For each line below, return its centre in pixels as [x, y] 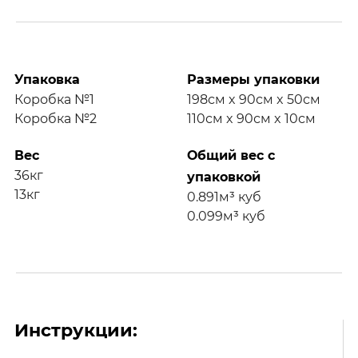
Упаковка [47, 79]
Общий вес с [231, 155]
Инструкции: [76, 330]
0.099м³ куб [226, 216]
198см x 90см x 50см [254, 99]
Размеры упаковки [253, 79]
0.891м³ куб [224, 197]
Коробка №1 [54, 99]
